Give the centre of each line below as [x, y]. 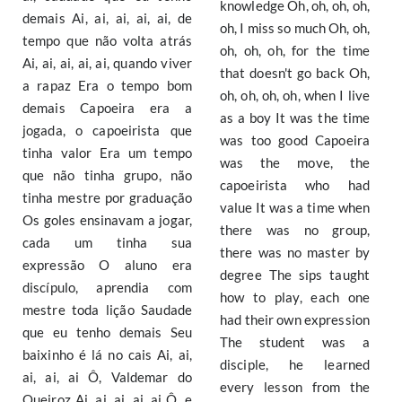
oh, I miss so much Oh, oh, [295, 28]
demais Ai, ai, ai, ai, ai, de [107, 18]
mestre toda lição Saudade [107, 310]
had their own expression [295, 319]
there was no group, [295, 230]
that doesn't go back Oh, [295, 73]
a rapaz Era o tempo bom [107, 85]
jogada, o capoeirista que [107, 130]
